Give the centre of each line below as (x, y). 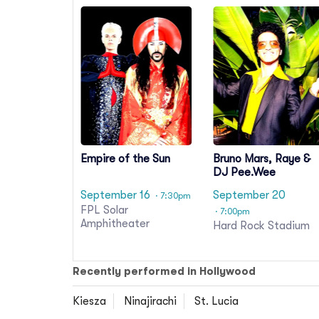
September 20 (250, 195)
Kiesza (89, 302)
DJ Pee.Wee (245, 173)
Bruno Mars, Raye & (262, 159)
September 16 (115, 195)
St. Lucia (216, 302)
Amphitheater (115, 223)
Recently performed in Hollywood (164, 272)
